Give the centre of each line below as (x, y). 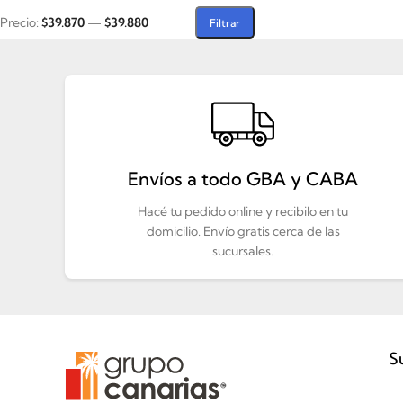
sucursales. (243, 251)
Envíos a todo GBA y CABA (243, 179)
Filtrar (224, 22)
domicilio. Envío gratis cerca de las (243, 231)
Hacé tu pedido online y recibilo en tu (243, 211)
